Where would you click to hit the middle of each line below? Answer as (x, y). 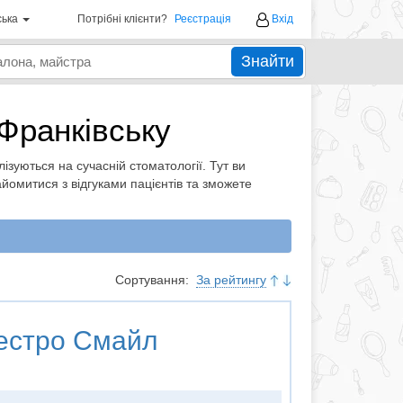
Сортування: (154, 280)
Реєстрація (203, 19)
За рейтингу (231, 280)
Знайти (267, 61)
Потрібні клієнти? (122, 19)
